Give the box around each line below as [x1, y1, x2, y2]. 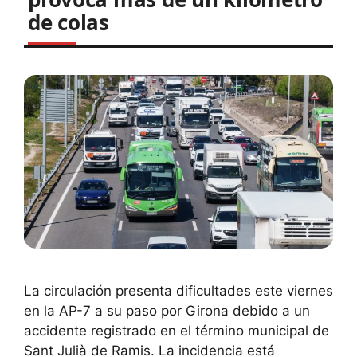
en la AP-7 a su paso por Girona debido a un [24, 303, 310, 320]
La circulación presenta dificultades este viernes [24, 283, 333, 300]
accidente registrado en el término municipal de [24, 323, 329, 339]
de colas [28, 8, 109, 37]
